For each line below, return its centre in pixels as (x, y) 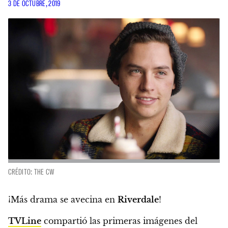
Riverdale (138, 200)
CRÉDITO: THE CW (31, 172)
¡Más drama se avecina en (63, 200)
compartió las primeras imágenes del (119, 221)
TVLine (25, 221)
